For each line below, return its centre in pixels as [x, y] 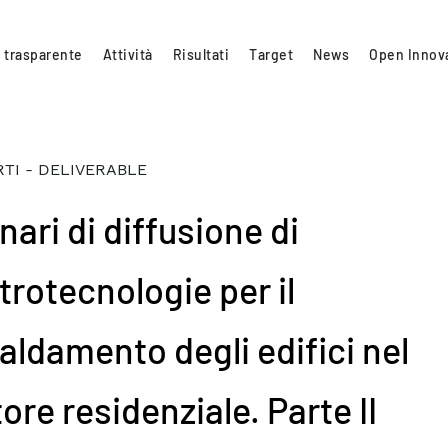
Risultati [201, 54]
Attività [127, 54]
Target [271, 54]
